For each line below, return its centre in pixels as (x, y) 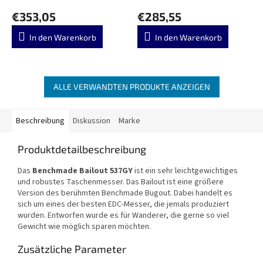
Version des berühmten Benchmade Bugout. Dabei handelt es (125, 193)
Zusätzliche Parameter (72, 249)
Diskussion (92, 121)
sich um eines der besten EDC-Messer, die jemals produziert (123, 204)
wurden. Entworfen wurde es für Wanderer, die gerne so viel (123, 215)
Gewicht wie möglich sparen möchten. (84, 226)
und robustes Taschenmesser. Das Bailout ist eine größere (121, 182)
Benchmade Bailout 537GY (82, 171)
